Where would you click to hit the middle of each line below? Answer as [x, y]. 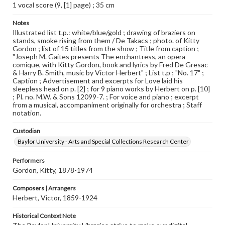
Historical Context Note [44, 216]
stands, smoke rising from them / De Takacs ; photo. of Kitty [106, 40]
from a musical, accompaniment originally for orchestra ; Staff [107, 105]
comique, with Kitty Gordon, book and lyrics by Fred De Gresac [110, 65]
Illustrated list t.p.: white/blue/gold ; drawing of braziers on [104, 32]
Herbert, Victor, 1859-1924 [55, 198]
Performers [29, 160]
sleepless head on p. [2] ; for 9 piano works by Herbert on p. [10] [111, 89]
